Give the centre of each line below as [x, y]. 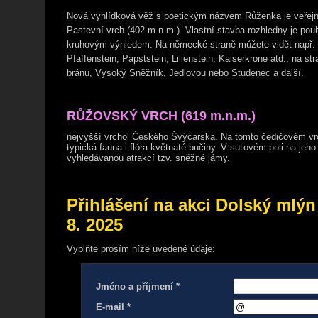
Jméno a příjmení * [138, 286]
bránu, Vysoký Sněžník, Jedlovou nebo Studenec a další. [185, 73]
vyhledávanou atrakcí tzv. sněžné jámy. [148, 158]
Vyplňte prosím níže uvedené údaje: [141, 249]
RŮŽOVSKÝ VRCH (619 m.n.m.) [161, 116]
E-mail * [113, 307]
